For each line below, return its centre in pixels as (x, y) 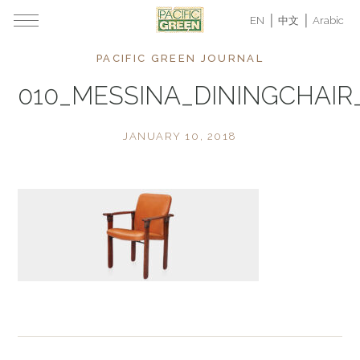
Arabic (328, 20)
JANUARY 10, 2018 (180, 136)
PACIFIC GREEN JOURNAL (180, 58)
